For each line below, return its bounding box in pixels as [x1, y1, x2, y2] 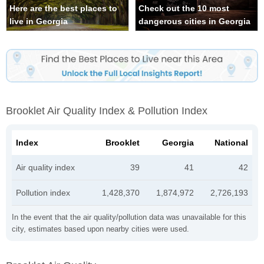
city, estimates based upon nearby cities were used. [12, 224, 189, 233]
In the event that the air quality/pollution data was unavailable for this [12, 212, 246, 222]
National [214, 137, 248, 147]
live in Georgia [9, 16, 68, 27]
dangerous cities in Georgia [138, 16, 250, 27]
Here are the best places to [9, 4, 117, 14]
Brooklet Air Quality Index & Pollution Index [6, 104, 207, 117]
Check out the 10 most [138, 4, 229, 14]
